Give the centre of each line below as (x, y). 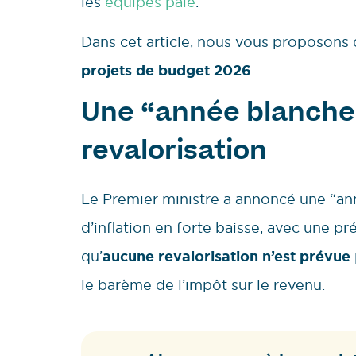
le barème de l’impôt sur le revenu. (203, 285)
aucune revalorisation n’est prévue (226, 257)
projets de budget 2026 (166, 71)
